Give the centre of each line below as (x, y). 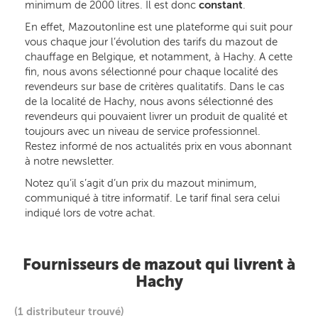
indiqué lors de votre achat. (90, 213)
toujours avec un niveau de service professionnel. (143, 131)
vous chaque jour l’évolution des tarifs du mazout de (151, 42)
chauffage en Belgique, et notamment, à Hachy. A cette (159, 57)
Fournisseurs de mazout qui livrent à (159, 264)
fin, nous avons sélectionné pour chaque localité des (152, 72)
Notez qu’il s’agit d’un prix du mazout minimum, (141, 183)
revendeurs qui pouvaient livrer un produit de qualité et (156, 116)
